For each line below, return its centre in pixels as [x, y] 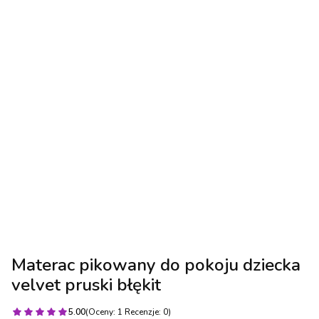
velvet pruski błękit [86, 284]
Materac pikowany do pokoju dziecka [156, 265]
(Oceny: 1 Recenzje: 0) [128, 312]
